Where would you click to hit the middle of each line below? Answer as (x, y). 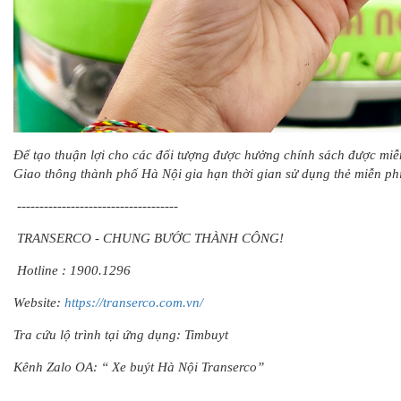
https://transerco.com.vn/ (134, 303)
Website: (39, 303)
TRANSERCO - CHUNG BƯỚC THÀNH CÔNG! (149, 238)
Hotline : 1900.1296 (72, 270)
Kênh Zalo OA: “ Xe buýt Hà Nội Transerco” (139, 367)
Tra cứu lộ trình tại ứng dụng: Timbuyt (121, 335)
